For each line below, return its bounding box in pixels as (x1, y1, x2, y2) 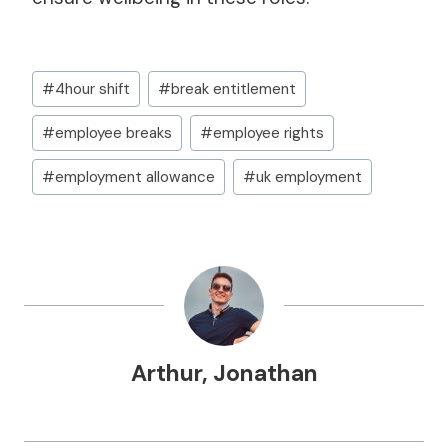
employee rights (212, 122, 324, 143)
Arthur (130, 357, 202, 388)
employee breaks (55, 122, 173, 143)
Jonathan (212, 357, 318, 388)
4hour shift (55, 79, 131, 100)
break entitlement (170, 79, 296, 100)
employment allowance (55, 166, 216, 187)
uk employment (255, 166, 362, 187)
